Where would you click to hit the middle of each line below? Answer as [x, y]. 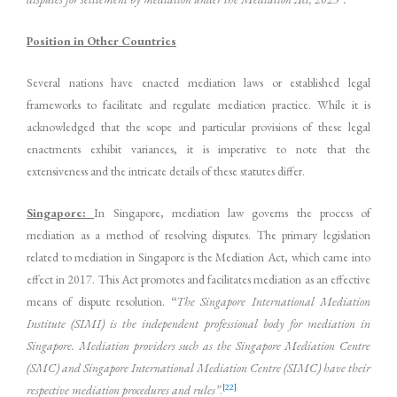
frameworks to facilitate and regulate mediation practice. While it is [198, 105]
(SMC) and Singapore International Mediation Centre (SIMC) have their [198, 367]
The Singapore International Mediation [273, 301]
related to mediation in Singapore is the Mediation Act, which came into [198, 257]
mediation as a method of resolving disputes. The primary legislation [198, 234]
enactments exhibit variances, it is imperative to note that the [198, 149]
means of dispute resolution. [96, 301]
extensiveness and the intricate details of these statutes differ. [166, 171]
